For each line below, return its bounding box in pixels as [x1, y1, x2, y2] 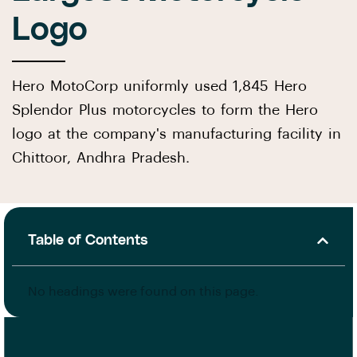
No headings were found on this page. [28, 285, 259, 299]
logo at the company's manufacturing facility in [12, 127, 341, 142]
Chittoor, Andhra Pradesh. [12, 151, 190, 166]
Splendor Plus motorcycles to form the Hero [12, 103, 318, 118]
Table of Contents [28, 233, 148, 248]
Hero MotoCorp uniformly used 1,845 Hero [12, 79, 307, 94]
